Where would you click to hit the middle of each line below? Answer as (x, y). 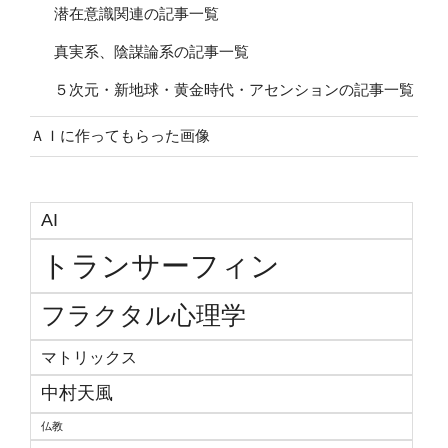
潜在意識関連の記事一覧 (136, 13)
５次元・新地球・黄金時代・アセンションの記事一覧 (234, 89)
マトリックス (89, 356)
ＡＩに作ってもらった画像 (120, 136)
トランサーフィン (160, 265)
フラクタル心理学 (143, 315)
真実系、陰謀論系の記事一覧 (151, 51)
